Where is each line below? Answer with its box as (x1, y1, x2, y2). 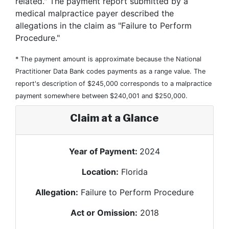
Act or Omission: (70, 208, 138, 218)
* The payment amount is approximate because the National (15, 55, 201, 63)
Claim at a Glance (70, 112, 159, 124)
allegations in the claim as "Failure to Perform (15, 20, 192, 31)
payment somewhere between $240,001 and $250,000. (15, 92, 188, 100)
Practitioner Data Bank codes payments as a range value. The (15, 67, 205, 75)
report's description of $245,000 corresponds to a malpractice (15, 80, 212, 87)
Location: (81, 167, 119, 177)
